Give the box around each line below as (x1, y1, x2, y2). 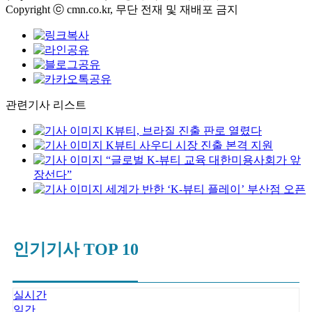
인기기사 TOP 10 (13, 240, 139, 258)
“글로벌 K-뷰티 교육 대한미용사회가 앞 (106, 154, 301, 166)
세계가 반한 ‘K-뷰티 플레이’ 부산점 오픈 (106, 183, 306, 195)
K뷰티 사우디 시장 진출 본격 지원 (106, 139, 273, 151)
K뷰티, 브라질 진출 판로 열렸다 (106, 125, 262, 136)
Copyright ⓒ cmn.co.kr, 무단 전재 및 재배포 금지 (6, 3, 238, 15)
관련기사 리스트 (6, 99, 86, 111)
